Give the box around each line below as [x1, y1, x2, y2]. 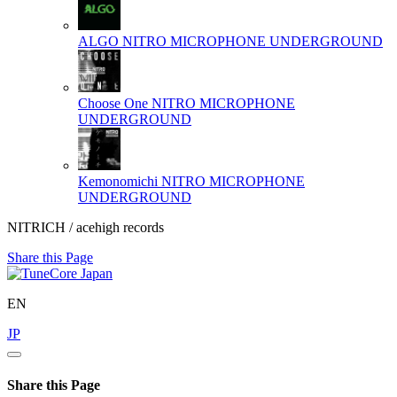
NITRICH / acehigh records [7, 220, 164, 236]
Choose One [78, 96, 148, 112]
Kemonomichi [78, 174, 158, 190]
